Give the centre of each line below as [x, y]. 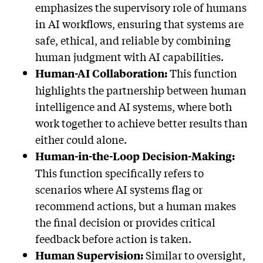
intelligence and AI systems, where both [134, 107]
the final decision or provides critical [125, 222]
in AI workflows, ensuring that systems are [139, 24]
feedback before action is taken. [113, 239]
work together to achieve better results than [141, 123]
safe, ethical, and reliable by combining [133, 40]
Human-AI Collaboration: [102, 73]
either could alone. [82, 139]
